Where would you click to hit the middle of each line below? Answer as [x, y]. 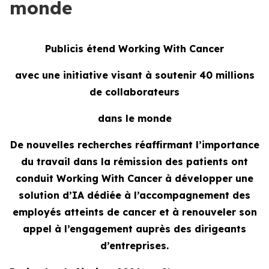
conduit [36, 178]
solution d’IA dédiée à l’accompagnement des [134, 195]
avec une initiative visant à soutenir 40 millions [134, 75]
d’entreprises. [134, 246]
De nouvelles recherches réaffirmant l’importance [134, 145]
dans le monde [134, 118]
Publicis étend [82, 49]
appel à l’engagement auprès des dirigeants [134, 229]
